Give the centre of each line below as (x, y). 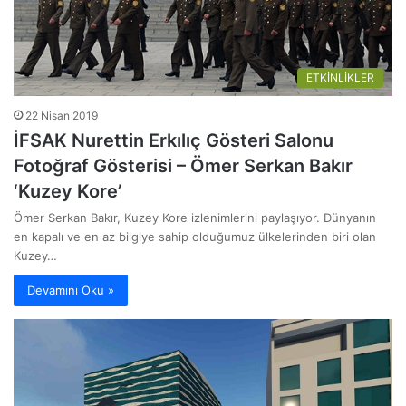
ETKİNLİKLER (340, 77)
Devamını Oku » (71, 290)
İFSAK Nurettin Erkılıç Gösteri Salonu (174, 140)
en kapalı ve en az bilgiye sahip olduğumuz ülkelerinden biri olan (195, 236)
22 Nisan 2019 (62, 115)
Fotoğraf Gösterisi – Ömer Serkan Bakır (183, 165)
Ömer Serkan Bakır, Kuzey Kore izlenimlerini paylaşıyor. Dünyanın (195, 217)
